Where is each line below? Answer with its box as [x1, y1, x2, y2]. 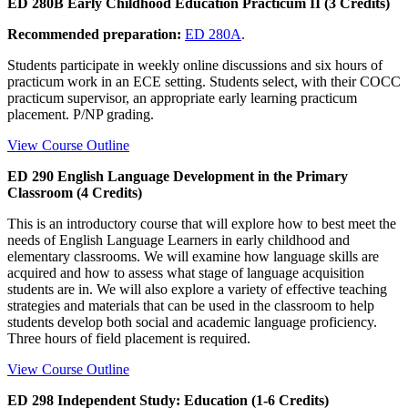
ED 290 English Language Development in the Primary [7, 168, 348, 184]
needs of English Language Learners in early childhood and [7, 231, 350, 248]
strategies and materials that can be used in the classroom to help [7, 297, 374, 313]
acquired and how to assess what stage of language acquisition [7, 264, 364, 280]
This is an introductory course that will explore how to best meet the [7, 215, 396, 231]
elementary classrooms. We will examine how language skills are [7, 248, 379, 264]
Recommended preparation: [7, 25, 181, 42]
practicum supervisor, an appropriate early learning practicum [7, 89, 357, 106]
